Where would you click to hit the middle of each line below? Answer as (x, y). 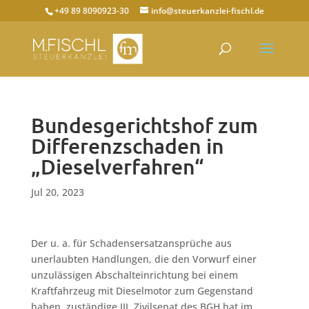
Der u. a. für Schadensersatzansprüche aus (131, 243)
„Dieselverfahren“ (117, 167)
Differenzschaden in (127, 146)
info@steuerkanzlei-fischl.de (207, 11)
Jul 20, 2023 (57, 192)
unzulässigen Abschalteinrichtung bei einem (134, 275)
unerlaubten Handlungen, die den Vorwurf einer (143, 259)
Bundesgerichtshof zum (144, 126)
